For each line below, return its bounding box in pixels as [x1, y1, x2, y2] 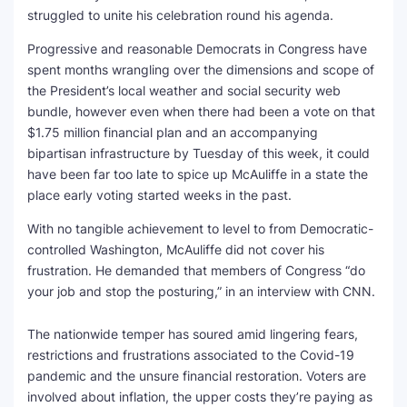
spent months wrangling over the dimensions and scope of [27, 62, 374, 77]
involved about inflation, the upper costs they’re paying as [27, 389, 372, 404]
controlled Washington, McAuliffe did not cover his [27, 242, 324, 257]
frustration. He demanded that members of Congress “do [27, 263, 365, 278]
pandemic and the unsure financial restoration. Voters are [27, 368, 366, 383]
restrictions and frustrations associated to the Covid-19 [27, 347, 354, 362]
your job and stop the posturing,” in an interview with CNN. [27, 283, 375, 299]
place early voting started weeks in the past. [27, 187, 292, 203]
